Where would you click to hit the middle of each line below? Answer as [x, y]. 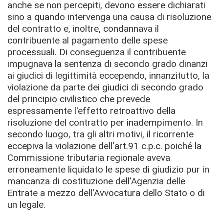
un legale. [26, 204]
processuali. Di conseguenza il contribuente [97, 52]
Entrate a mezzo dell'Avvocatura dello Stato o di [106, 193]
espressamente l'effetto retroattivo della [91, 110]
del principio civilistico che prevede [79, 99]
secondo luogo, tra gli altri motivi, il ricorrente [100, 134]
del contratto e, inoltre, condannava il [83, 28]
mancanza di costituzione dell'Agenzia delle [96, 181]
